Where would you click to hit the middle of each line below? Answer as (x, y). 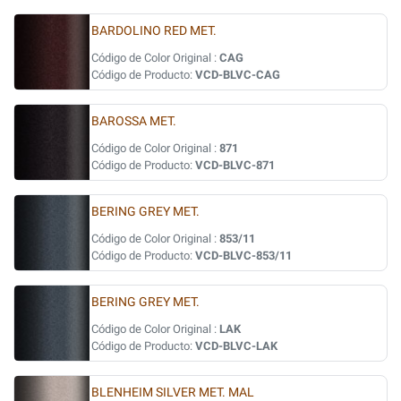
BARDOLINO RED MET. (154, 31)
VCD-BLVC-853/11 (243, 256)
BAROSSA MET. (134, 121)
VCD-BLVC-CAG (238, 75)
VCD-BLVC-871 (235, 165)
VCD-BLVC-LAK (236, 346)
